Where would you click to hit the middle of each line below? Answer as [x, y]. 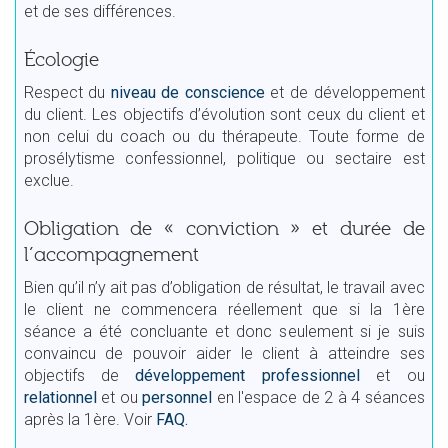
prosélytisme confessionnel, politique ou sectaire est [224, 158]
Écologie [61, 59]
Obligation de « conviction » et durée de [224, 228]
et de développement [344, 92]
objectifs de [79, 375]
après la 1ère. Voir [89, 419]
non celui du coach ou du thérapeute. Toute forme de [224, 136]
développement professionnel [247, 375]
